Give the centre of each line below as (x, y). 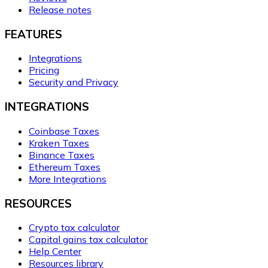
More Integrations (68, 179)
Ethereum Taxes (65, 167)
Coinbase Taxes (64, 131)
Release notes (60, 10)
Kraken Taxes (59, 143)
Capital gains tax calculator (88, 240)
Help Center (55, 252)
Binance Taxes (62, 155)
